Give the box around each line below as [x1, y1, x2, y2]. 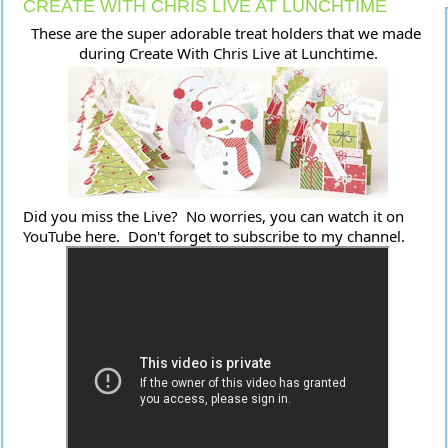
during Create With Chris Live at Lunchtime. [78, 43, 378, 63]
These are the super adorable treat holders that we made [31, 23, 421, 43]
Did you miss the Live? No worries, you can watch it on [23, 206, 404, 226]
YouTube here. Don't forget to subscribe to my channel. [23, 226, 405, 246]
